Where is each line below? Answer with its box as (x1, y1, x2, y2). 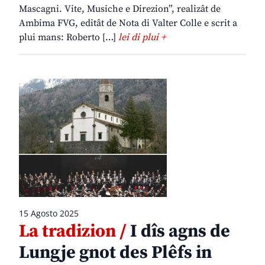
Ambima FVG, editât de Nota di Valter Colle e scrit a (19, 17, 237, 30)
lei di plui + (118, 31, 166, 44)
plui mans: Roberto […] (19, 31, 118, 44)
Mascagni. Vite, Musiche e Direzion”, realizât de (19, 3, 221, 15)
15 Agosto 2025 (19, 208, 79, 219)
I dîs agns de (127, 220, 230, 243)
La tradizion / (19, 220, 127, 243)
